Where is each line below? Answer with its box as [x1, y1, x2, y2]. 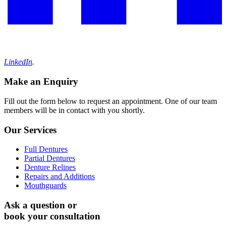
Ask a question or [4, 200, 77, 211]
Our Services [4, 124, 56, 135]
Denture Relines [24, 163, 76, 172]
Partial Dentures [24, 154, 75, 163]
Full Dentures [24, 145, 68, 154]
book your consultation [4, 211, 100, 222]
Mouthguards [24, 181, 67, 190]
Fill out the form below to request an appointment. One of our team [4, 96, 217, 105]
